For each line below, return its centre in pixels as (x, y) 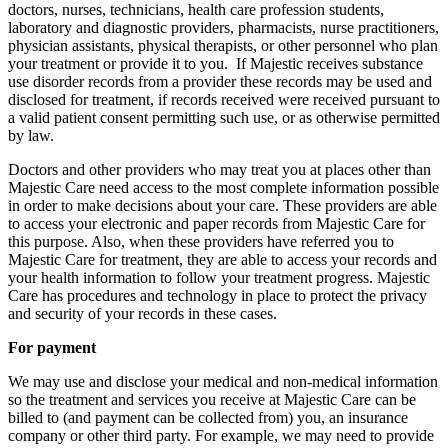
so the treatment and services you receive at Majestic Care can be (212, 399)
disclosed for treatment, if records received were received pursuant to (224, 99)
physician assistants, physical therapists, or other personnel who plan (223, 45)
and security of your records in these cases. (144, 313)
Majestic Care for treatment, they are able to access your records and (222, 259)
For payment (52, 347)
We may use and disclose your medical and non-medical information (223, 381)
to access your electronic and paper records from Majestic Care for (216, 223)
